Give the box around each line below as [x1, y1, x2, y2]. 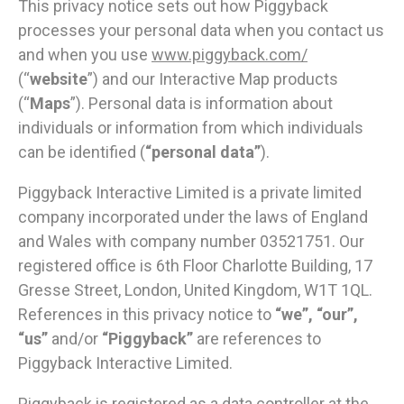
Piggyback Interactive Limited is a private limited [18, 183, 362, 203]
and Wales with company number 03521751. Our [18, 232, 364, 252]
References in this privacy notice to [18, 305, 275, 325]
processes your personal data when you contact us [18, 21, 384, 41]
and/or [51, 329, 98, 349]
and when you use [18, 45, 151, 65]
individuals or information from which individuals [18, 118, 363, 138]
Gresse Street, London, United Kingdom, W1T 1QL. [18, 280, 372, 300]
